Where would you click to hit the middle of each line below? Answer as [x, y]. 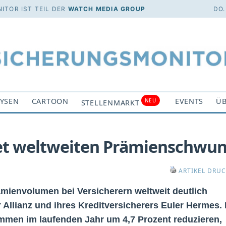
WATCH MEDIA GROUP [107, 9]
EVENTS [189, 101]
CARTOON [50, 101]
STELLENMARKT [110, 102]
